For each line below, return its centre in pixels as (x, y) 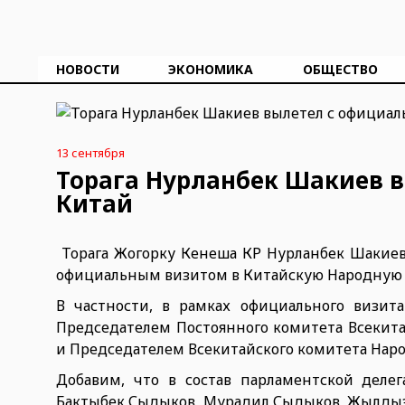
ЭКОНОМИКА (211, 69)
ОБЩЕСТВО (340, 69)
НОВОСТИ (88, 69)
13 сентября (90, 153)
